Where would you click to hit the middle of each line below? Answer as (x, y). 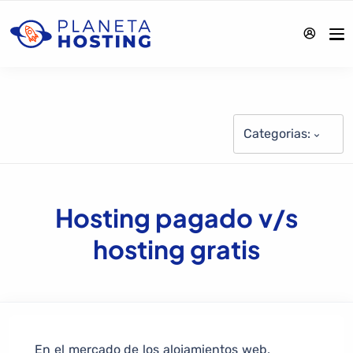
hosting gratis (176, 249)
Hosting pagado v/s (176, 218)
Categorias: (277, 134)
